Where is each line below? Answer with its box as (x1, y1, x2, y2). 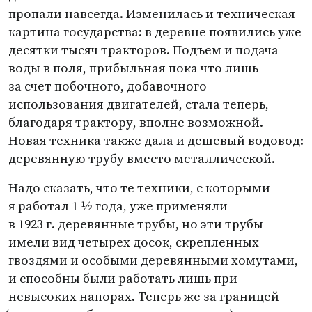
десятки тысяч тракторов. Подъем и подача (8, 41, 279, 58)
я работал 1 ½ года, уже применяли (8, 197, 228, 214)
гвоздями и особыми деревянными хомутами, (8, 251, 298, 269)
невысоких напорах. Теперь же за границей (8, 288, 279, 305)
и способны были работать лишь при (8, 270, 237, 287)
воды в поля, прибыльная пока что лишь (8, 59, 258, 77)
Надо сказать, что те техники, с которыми (8, 179, 270, 196)
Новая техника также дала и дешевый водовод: (8, 132, 304, 149)
